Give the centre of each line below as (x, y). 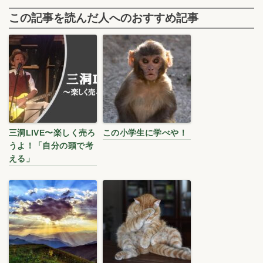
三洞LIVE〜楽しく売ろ (52, 133)
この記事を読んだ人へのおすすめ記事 (103, 18)
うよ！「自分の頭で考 (51, 146)
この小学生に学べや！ (145, 133)
